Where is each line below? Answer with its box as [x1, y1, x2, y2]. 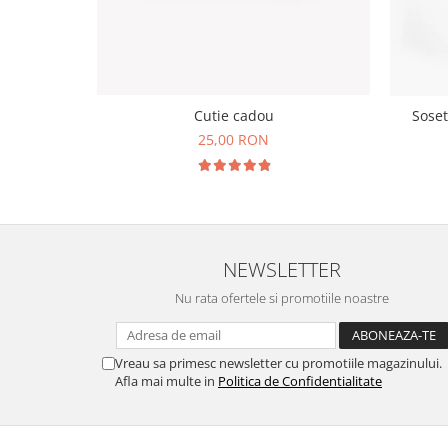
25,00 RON [198, 129, 269, 149]
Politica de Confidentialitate [218, 371, 382, 390]
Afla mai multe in [115, 371, 218, 390]
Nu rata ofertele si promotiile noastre [175, 288, 389, 307]
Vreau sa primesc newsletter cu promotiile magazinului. [115, 353, 442, 372]
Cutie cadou [193, 105, 274, 125]
